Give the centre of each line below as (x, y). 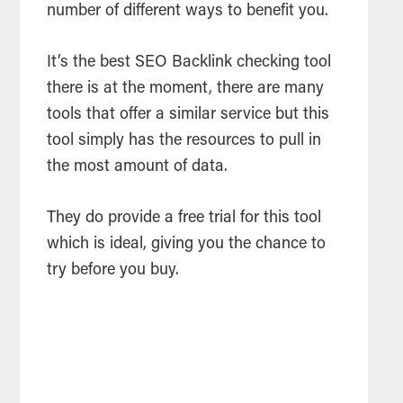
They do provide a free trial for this (171, 219)
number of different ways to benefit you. (188, 12)
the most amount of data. (138, 168)
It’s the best (91, 63)
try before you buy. (113, 271)
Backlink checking (236, 63)
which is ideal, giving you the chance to (187, 245)
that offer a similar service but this (206, 116)
